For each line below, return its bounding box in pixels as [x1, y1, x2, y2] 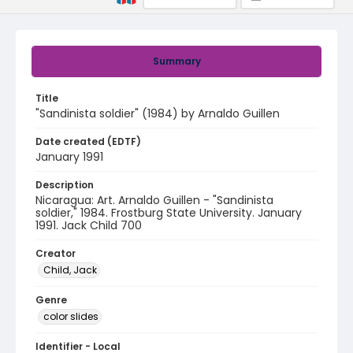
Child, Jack [43, 263, 97, 277]
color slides [43, 310, 98, 323]
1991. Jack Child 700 [35, 217, 142, 233]
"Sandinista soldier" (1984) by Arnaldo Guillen [35, 106, 280, 121]
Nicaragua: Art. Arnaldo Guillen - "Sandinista [35, 192, 273, 208]
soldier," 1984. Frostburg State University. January [35, 205, 302, 221]
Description [35, 178, 94, 191]
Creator [35, 247, 76, 260]
